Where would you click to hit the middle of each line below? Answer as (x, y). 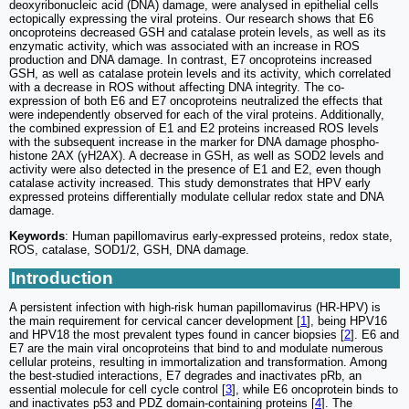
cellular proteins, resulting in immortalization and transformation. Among (198, 362)
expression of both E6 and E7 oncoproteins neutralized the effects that (196, 100)
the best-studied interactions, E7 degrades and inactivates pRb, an (185, 375)
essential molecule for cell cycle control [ (117, 389)
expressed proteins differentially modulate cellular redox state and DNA (196, 196)
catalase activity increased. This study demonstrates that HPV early (190, 183)
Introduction (62, 278)
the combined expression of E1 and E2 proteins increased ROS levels (194, 128)
